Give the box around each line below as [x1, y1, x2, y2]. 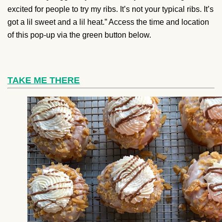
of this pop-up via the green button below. [7, 30, 151, 39]
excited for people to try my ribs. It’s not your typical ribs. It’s [7, 4, 214, 13]
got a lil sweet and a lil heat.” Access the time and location [7, 17, 209, 26]
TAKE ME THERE [7, 75, 80, 85]
